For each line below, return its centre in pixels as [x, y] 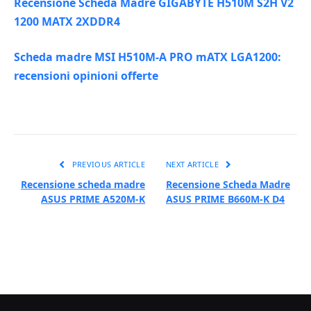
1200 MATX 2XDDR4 [67, 21]
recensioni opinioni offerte [86, 76]
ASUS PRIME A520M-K [93, 199]
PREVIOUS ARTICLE [107, 164]
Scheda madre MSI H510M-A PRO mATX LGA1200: [148, 57]
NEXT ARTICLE [194, 164]
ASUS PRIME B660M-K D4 [225, 199]
